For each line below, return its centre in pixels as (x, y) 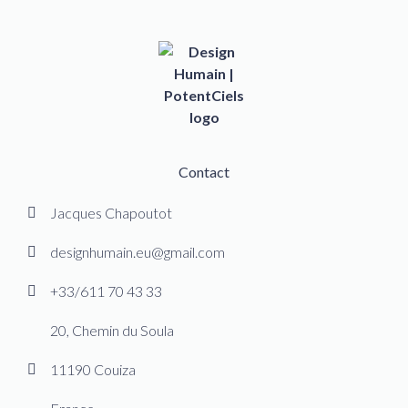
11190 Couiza (93, 370)
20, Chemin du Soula (112, 331)
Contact (204, 172)
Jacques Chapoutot (111, 213)
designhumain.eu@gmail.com (138, 252)
